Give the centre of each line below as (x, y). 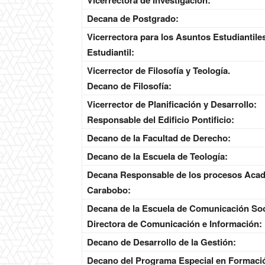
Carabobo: (109, 190)
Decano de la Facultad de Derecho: (159, 138)
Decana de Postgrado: (133, 19)
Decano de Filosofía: (129, 86)
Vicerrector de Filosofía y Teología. (159, 71)
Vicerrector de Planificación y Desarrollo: (172, 104)
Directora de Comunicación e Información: (174, 224)
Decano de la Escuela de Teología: (157, 156)
